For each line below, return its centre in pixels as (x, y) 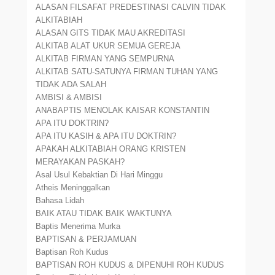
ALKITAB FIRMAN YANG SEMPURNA (105, 59)
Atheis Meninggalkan (73, 188)
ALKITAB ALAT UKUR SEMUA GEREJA (108, 46)
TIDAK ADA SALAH (71, 84)
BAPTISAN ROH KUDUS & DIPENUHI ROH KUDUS (130, 265)
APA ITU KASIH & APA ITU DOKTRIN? (106, 136)
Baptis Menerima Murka (78, 226)
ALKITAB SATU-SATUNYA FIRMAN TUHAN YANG (127, 72)
